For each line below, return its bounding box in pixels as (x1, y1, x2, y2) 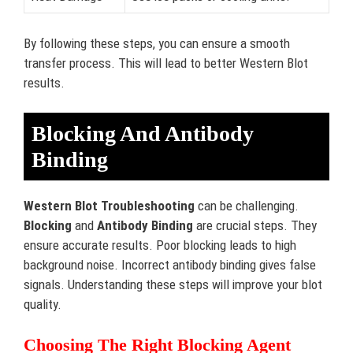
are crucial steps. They (193, 217, 317, 233)
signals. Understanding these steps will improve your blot (24, 277, 322, 292)
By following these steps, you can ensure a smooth (24, 35, 290, 51)
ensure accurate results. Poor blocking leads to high (24, 237, 296, 253)
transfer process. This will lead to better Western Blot (24, 54, 308, 71)
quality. (24, 296, 61, 312)
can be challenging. (195, 198, 299, 214)
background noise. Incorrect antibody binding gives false (24, 257, 316, 273)
